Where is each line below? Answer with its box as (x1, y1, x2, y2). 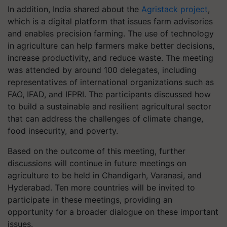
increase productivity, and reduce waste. (8, 53, 166, 63)
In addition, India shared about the (8, 4, 141, 14)
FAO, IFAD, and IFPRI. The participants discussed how (8, 89, 211, 99)
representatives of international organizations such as (8, 77, 214, 87)
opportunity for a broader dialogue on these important (8, 207, 218, 217)
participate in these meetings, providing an (8, 195, 172, 205)
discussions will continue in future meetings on (8, 158, 186, 168)
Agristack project (141, 4, 208, 14)
